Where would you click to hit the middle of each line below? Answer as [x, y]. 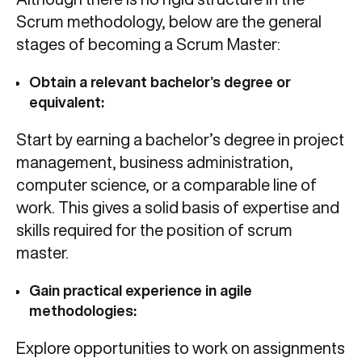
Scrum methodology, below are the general [169, 22]
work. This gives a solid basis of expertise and [178, 208]
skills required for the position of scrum [154, 230]
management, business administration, [155, 162]
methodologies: [84, 311]
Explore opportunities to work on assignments [181, 348]
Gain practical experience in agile [141, 290]
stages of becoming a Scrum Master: [148, 44]
